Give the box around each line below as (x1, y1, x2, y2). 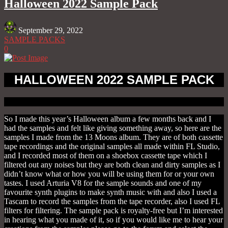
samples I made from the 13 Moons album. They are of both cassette (4, 133, 223, 142)
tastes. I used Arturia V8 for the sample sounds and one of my (4, 179, 202, 188)
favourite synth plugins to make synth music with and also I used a (4, 188, 217, 197)
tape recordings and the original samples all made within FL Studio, (4, 142, 220, 151)
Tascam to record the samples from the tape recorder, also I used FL (4, 197, 220, 206)
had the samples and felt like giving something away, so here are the (4, 124, 221, 133)
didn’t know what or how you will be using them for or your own (4, 169, 214, 179)
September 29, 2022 (18, 26, 83, 35)
